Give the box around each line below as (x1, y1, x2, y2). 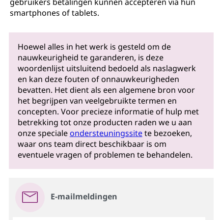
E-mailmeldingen (50, 191, 117, 202)
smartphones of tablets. (10, 7, 99, 18)
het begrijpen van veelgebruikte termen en (17, 95, 177, 107)
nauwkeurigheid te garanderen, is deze (17, 52, 164, 63)
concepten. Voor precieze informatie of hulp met (17, 106, 199, 117)
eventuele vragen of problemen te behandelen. (17, 149, 192, 161)
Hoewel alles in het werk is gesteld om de (17, 41, 171, 53)
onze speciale (17, 128, 70, 139)
